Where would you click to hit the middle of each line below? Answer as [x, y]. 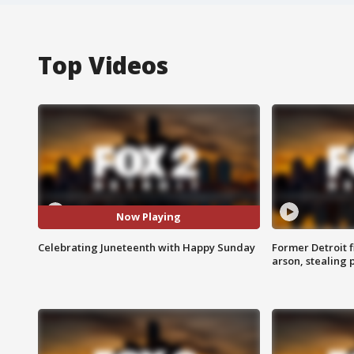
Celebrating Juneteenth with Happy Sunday [147, 247]
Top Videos [103, 65]
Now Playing [149, 217]
